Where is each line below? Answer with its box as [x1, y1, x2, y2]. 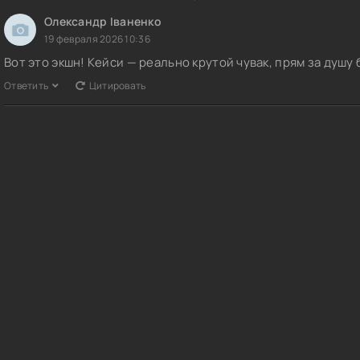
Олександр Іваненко [44, 14, 162, 30]
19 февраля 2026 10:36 [44, 32, 150, 47]
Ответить [4, 79, 49, 93]
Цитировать [88, 79, 146, 93]
